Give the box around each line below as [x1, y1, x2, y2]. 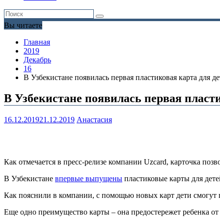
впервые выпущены [55, 174, 122, 183]
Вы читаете [4, 21, 42, 30]
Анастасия [77, 115, 112, 124]
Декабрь [24, 55, 51, 64]
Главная [24, 38, 50, 47]
